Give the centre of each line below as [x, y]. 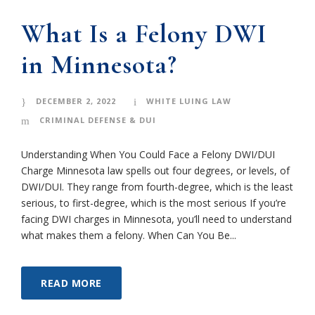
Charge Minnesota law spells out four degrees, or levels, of [155, 171]
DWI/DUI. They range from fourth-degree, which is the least [157, 187]
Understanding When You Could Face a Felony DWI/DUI [148, 155]
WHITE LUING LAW [189, 101]
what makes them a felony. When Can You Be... [129, 236]
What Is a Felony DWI [144, 34]
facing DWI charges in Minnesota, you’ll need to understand [156, 219]
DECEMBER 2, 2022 [76, 101]
